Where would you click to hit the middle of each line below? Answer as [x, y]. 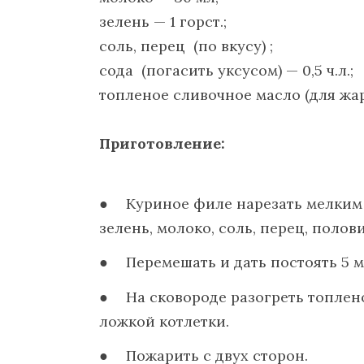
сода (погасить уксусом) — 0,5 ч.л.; [226, 70]
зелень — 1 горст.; [163, 21]
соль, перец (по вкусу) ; [186, 45]
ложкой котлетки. [164, 321]
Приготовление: [162, 144]
